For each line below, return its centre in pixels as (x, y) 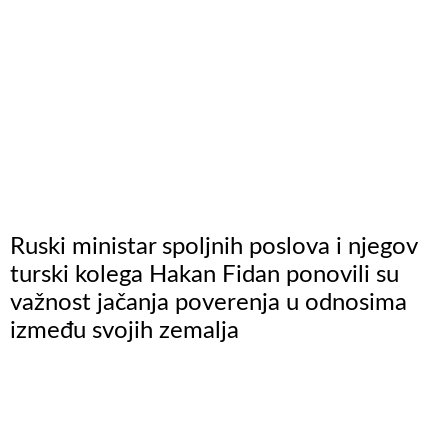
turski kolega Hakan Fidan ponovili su (204, 275)
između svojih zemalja (124, 331)
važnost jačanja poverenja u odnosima (208, 303)
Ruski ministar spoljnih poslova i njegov (213, 247)
